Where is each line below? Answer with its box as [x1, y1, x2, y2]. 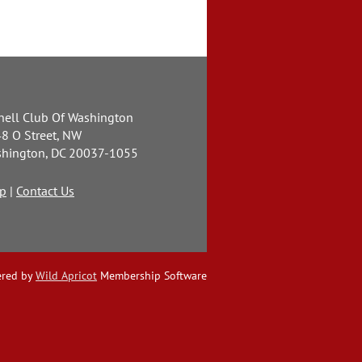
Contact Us [16, 183, 74, 200]
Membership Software [97, 267, 207, 283]
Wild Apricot [36, 267, 97, 283]
